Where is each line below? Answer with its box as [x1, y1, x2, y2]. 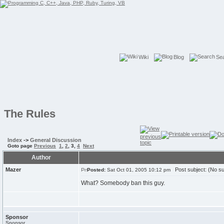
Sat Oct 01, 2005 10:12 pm [105, 167, 170, 172]
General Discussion [30, 137, 81, 143]
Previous [34, 143, 56, 148]
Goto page [7, 143, 34, 148]
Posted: [87, 167, 105, 172]
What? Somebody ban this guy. [81, 179, 165, 186]
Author [31, 154, 51, 161]
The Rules [4, 107, 55, 120]
